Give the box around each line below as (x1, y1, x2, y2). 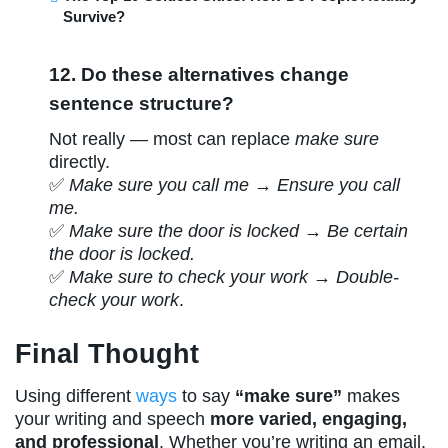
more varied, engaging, (210, 409, 407, 430)
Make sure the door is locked (69, 220, 300, 241)
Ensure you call (277, 174, 401, 195)
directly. (49, 151, 111, 172)
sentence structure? (49, 93, 235, 115)
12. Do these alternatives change (49, 64, 350, 86)
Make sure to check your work (69, 266, 309, 287)
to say (177, 386, 235, 407)
